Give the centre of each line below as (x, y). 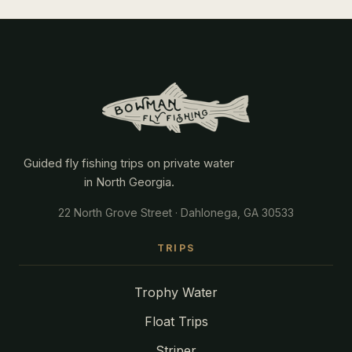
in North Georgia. (129, 182)
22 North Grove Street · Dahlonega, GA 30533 (176, 213)
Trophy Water (176, 293)
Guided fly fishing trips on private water (129, 163)
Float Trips (176, 322)
